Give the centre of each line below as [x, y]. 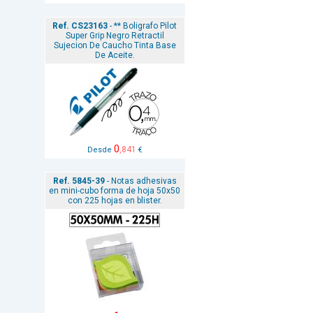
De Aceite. [115, 55]
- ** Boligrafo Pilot [142, 26]
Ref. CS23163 [80, 26]
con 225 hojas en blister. [115, 201]
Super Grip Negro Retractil [115, 36]
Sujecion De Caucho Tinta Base [115, 45]
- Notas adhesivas [140, 181]
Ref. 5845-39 [79, 181]
